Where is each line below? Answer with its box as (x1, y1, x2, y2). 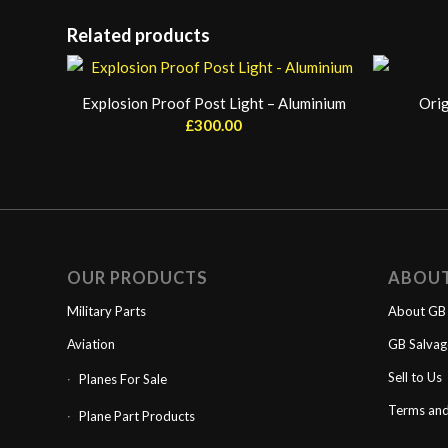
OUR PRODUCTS (67, 268, 208, 289)
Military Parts (67, 303, 146, 320)
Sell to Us (387, 369, 442, 386)
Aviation (67, 336, 115, 353)
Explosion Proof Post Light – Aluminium (81, 94, 346, 112)
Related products (67, 24, 210, 46)
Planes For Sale (79, 371, 167, 388)
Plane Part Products (79, 408, 195, 425)
